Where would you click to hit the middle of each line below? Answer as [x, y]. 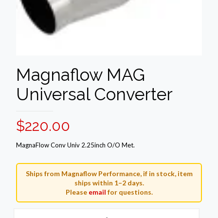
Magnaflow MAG [81, 75]
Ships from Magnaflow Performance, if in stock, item [109, 173]
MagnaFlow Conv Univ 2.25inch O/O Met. [75, 145]
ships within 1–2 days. [109, 183]
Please [77, 192]
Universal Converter [94, 94]
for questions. [129, 192]
